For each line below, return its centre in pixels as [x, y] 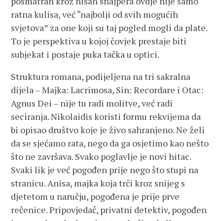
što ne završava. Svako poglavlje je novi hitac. [101, 156]
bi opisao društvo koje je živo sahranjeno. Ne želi [108, 130]
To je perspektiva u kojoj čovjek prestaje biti [99, 41]
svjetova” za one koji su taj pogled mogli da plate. [109, 28]
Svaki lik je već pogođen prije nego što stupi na [105, 170]
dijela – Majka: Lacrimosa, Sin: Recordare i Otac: [107, 90]
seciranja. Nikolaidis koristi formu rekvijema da [106, 116]
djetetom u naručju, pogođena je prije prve [95, 196]
